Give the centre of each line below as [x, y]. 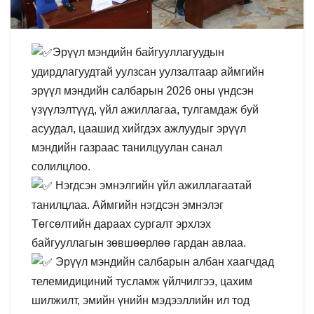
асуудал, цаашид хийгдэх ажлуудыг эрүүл [139, 128]
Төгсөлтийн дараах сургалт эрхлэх [121, 224]
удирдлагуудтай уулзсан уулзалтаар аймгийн [148, 71]
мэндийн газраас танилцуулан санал [127, 147]
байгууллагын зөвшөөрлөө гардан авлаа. [139, 243]
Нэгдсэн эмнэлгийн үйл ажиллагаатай [152, 185]
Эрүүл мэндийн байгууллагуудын [138, 52]
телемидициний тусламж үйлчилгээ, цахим [142, 282]
